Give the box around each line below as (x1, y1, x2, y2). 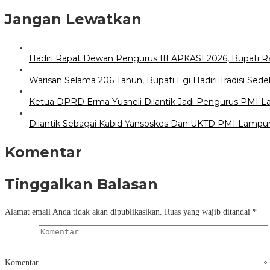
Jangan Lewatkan (5, 10, 142, 28)
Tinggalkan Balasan (5, 175, 158, 193)
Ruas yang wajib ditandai (165, 207, 253, 216)
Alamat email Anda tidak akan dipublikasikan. (5, 207, 162, 216)
